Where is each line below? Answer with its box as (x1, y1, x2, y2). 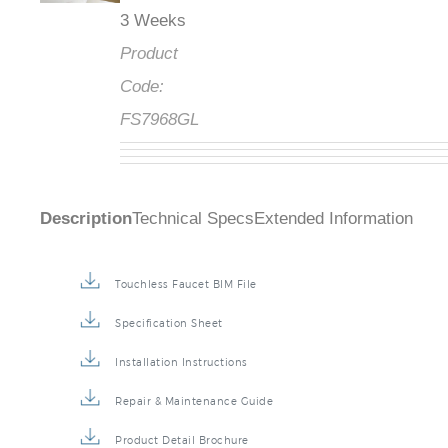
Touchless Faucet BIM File (115, 278, 257, 291)
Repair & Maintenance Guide (115, 395, 273, 408)
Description (40, 209, 132, 229)
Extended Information (254, 209, 413, 229)
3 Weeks (120, 11, 186, 31)
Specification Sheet (115, 317, 223, 330)
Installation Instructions (115, 356, 248, 369)
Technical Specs (132, 209, 254, 229)
